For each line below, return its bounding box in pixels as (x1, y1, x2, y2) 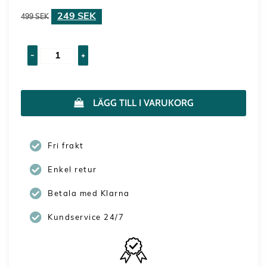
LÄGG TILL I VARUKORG (92, 97, 194, 109)
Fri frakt (48, 142, 84, 150)
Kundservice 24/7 (48, 213, 124, 222)
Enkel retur (48, 166, 97, 174)
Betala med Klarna (48, 190, 130, 198)
